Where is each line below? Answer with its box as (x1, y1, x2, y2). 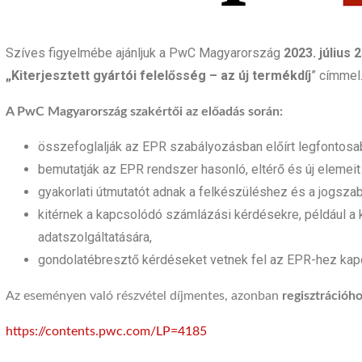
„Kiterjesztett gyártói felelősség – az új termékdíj (6, 68, 311, 83)
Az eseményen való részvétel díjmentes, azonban (6, 289, 282, 302)
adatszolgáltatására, (38, 229, 152, 245)
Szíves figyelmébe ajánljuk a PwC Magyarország (6, 45, 284, 61)
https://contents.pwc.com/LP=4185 (6, 325, 207, 338)
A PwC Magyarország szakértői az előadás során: (6, 105, 283, 118)
